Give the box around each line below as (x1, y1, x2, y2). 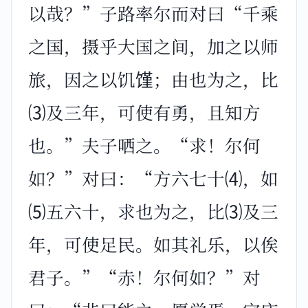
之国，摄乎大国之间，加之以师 (28, 34, 278, 58)
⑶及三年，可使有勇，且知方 (28, 100, 261, 124)
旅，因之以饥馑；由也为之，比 (28, 67, 278, 91)
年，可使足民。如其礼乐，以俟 (28, 232, 278, 256)
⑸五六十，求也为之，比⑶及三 (28, 199, 278, 223)
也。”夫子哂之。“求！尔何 (28, 133, 261, 157)
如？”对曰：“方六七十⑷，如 (28, 166, 278, 190)
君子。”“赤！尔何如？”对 (28, 265, 261, 289)
